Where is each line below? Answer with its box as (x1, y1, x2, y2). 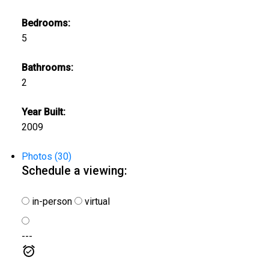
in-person (29, 195, 72, 207)
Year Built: (21, 106, 65, 118)
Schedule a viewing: (21, 164, 127, 178)
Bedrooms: (21, 17, 70, 29)
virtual (82, 195, 110, 207)
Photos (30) (21, 151, 71, 163)
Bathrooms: (21, 62, 73, 74)
